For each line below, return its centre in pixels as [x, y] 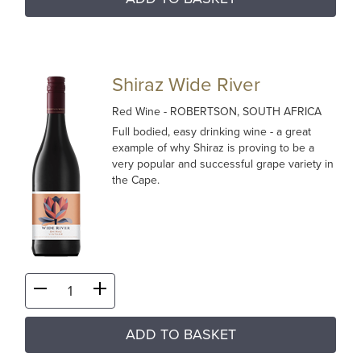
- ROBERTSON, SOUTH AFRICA [243, 112]
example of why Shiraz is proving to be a [214, 148]
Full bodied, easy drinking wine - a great [212, 132]
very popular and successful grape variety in [223, 164]
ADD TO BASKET [180, 334]
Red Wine [138, 112]
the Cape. [136, 180]
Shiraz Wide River [187, 85]
